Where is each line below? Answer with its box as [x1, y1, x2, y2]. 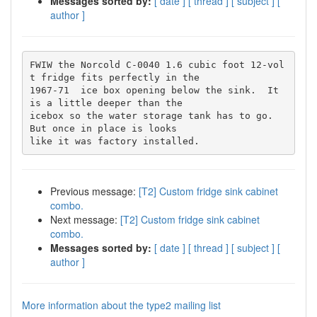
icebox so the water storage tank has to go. [29, 110, 273, 121]
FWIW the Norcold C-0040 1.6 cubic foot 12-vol [29, 59, 284, 70]
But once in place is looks [29, 122, 177, 134]
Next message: [50, 212, 120, 226]
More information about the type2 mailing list [22, 298, 221, 312]
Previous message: [50, 184, 139, 198]
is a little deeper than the [29, 97, 183, 108]
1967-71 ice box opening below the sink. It [29, 84, 279, 96]
